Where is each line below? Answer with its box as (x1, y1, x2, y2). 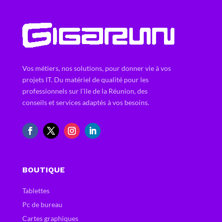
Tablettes (22, 186, 50, 195)
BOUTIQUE (22, 165, 65, 175)
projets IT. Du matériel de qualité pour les (22, 75, 149, 84)
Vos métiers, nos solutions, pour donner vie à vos (22, 64, 171, 73)
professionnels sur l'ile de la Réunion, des (22, 87, 148, 96)
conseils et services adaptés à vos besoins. (22, 98, 149, 107)
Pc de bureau (22, 200, 62, 209)
